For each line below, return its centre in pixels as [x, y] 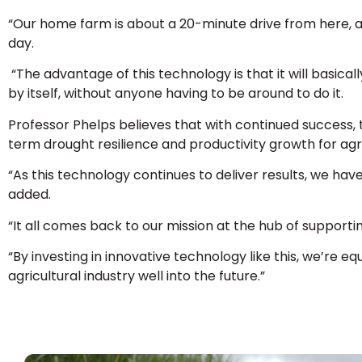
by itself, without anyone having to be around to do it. [176, 94]
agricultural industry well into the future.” [137, 276]
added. [29, 195]
